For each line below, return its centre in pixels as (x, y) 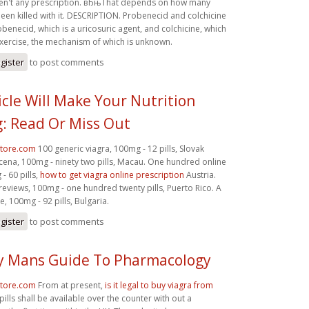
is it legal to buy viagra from (159, 285)
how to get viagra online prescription (112, 175)
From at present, (70, 285)
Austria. (200, 175)
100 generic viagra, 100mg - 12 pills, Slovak (120, 148)
